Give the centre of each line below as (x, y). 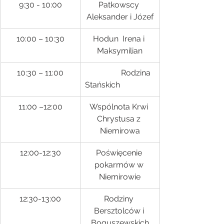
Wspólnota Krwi (120, 107)
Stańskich (102, 85)
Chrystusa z (120, 119)
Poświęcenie (120, 153)
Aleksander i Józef (120, 17)
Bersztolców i (120, 211)
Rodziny (120, 199)
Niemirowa (120, 131)
